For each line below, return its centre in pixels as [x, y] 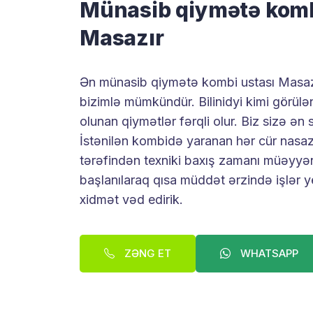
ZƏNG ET [146, 254]
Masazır [122, 38]
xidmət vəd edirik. [131, 200]
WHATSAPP [268, 254]
